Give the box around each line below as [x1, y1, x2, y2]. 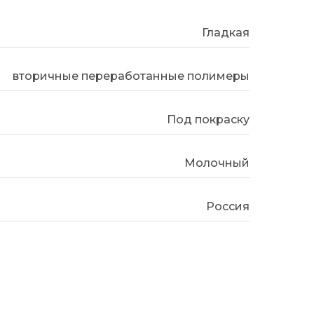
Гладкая [202, 26, 250, 39]
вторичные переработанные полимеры [13, 69, 250, 83]
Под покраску [167, 113, 250, 126]
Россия [206, 200, 250, 213]
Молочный [184, 156, 250, 170]
